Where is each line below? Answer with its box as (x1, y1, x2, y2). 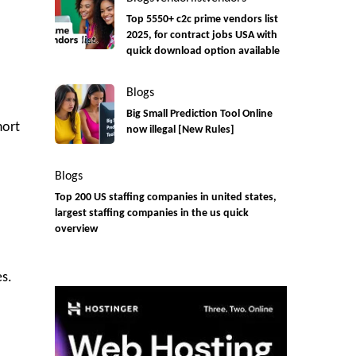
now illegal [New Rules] (126, 125, 234, 136)
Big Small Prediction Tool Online (126, 109, 273, 120)
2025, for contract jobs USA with (126, 30, 277, 41)
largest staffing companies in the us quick (54, 208, 249, 219)
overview (54, 224, 98, 235)
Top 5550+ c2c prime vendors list (126, 14, 278, 25)
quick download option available (126, 46, 280, 57)
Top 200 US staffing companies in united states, (54, 192, 277, 203)
